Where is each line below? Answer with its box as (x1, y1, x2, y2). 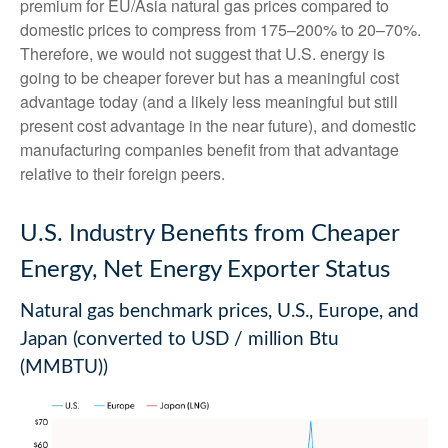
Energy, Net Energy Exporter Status (20, 258, 390, 283)
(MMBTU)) (20, 358, 108, 378)
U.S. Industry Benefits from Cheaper (20, 222, 399, 247)
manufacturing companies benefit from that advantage (20, 138, 399, 162)
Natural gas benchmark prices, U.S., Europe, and (20, 302, 419, 322)
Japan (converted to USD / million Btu (20, 330, 339, 350)
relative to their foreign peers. (20, 162, 225, 186)
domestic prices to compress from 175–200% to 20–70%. (20, 18, 421, 42)
